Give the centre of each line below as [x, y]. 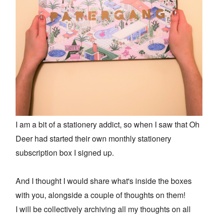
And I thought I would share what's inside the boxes [104, 181]
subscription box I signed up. [67, 153]
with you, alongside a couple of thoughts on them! [101, 195]
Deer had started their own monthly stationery [93, 139]
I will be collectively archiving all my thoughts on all [103, 209]
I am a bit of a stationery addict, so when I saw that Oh [108, 125]
